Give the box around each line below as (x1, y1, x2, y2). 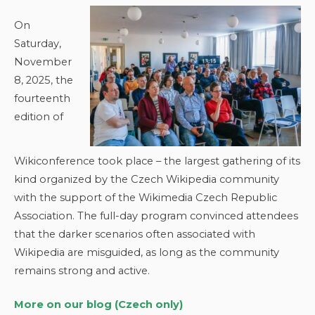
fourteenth (14, 91, 70, 105)
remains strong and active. (14, 264, 150, 277)
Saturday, (14, 37, 61, 50)
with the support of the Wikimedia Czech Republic (14, 191, 277, 204)
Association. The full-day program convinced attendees (14, 210, 298, 222)
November (14, 55, 72, 68)
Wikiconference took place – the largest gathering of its (14, 155, 300, 167)
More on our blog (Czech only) (14, 298, 183, 311)
